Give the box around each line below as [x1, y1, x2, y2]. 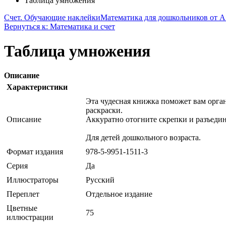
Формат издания [7, 147, 63, 156]
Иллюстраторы [7, 176, 59, 185]
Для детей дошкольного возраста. [86, 133, 201, 142]
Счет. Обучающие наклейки [4, 13, 100, 22]
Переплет [7, 190, 39, 199]
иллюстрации [7, 213, 53, 222]
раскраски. [86, 106, 123, 115]
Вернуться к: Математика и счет [4, 22, 115, 31]
